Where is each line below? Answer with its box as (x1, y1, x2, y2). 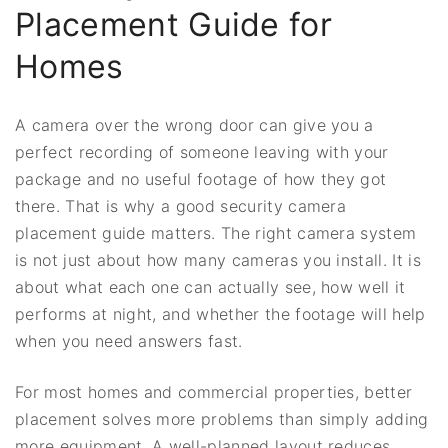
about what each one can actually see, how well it (15, 276, 406, 297)
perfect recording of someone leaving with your (15, 141, 389, 162)
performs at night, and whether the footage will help (15, 303, 426, 324)
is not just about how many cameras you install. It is (15, 249, 421, 270)
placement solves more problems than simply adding (15, 408, 429, 429)
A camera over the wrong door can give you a (15, 114, 374, 135)
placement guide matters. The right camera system (15, 222, 417, 243)
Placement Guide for (15, 4, 333, 44)
